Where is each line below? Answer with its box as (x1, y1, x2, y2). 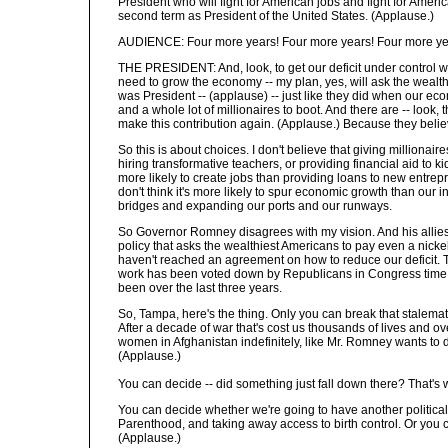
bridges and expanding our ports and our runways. (118, 199, 392, 213)
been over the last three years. (118, 281, 282, 295)
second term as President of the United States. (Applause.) (118, 9, 434, 23)
